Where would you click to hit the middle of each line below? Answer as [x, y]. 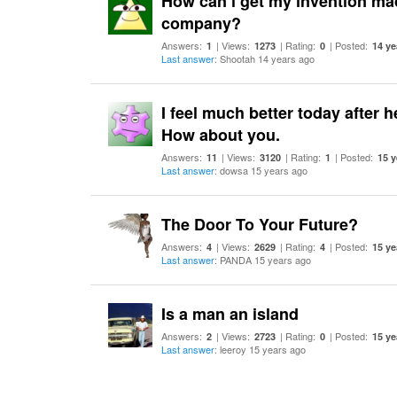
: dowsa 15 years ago [261, 170]
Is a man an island [230, 314]
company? [201, 23]
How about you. [221, 135]
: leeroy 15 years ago [260, 349]
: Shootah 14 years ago [265, 58]
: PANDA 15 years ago [263, 260]
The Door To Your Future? [260, 224]
